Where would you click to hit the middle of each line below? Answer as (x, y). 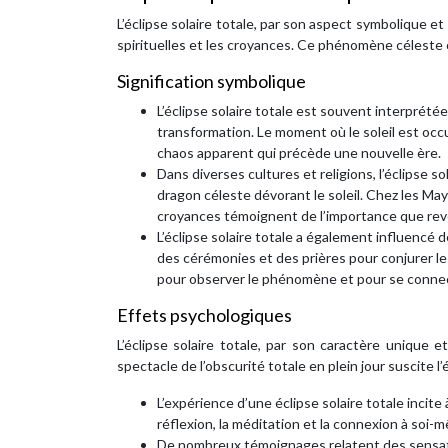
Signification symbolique (211, 81)
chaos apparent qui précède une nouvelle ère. (299, 152)
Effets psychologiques (204, 315)
